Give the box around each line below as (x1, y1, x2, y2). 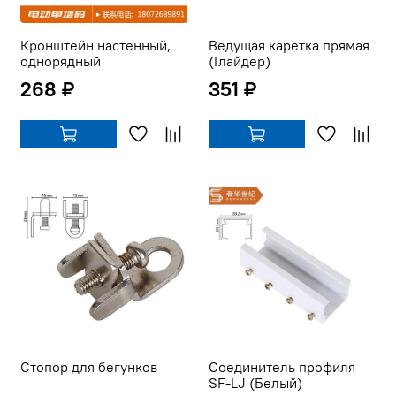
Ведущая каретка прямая (209, 36, 369, 55)
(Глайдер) (209, 52, 270, 71)
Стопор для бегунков (20, 358, 157, 377)
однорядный (20, 52, 101, 71)
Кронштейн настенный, (20, 36, 171, 55)
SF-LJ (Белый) (209, 374, 302, 392)
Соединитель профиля (209, 358, 355, 377)
